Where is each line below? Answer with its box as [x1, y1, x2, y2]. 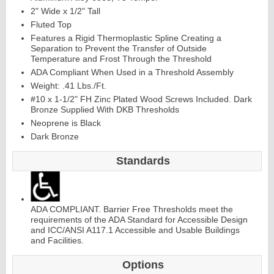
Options [122, 259, 164, 272]
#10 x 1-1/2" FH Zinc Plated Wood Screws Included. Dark [31, 94, 252, 105]
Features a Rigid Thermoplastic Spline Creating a [31, 33, 221, 43]
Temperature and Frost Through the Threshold [31, 54, 212, 64]
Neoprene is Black [31, 118, 101, 128]
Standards [116, 155, 170, 168]
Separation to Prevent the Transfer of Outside [31, 43, 207, 54]
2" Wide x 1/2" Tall [31, 6, 100, 17]
